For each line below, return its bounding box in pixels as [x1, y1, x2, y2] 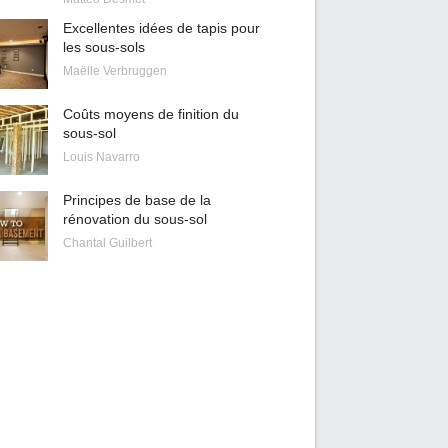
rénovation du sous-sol [62, 211, 207, 227]
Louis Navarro [62, 150, 140, 164]
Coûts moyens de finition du [62, 106, 239, 122]
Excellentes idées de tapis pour [62, 20, 260, 36]
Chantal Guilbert [62, 236, 152, 250]
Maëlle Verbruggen [62, 64, 167, 78]
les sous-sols [62, 39, 145, 55]
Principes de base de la [62, 192, 211, 208]
